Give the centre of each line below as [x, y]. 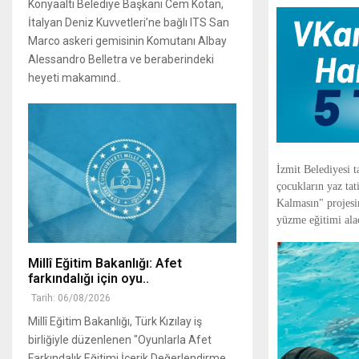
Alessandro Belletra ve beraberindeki [121, 60]
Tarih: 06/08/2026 [71, 298]
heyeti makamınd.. [75, 78]
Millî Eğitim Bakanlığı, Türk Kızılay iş [115, 321]
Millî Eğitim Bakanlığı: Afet [105, 263]
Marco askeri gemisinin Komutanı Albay [127, 41]
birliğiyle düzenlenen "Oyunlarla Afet [120, 339]
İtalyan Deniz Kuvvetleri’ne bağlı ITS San [129, 23]
